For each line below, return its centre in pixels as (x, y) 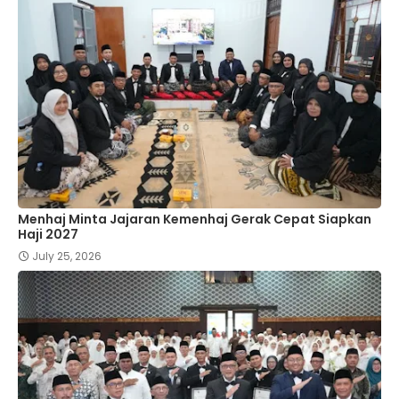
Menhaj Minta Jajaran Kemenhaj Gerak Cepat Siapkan (195, 220)
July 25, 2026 (67, 256)
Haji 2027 (48, 235)
